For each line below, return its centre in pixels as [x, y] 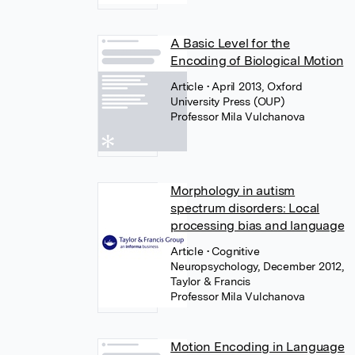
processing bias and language [258, 225]
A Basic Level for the [230, 43]
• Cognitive [233, 251]
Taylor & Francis [210, 281]
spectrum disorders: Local [245, 208]
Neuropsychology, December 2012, [257, 266]
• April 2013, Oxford [254, 86]
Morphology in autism [233, 191]
